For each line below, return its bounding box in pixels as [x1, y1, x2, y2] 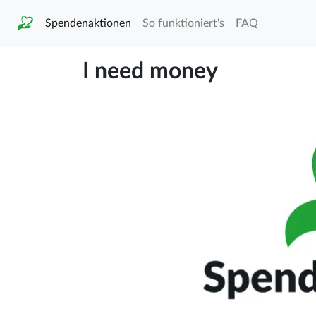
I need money [83, 60, 218, 83]
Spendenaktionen [45, 17, 131, 29]
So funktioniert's [142, 17, 224, 29]
